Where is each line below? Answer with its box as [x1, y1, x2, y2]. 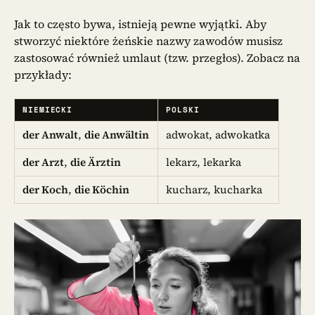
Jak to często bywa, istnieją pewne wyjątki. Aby [14, 15, 266, 32]
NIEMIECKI [22, 103, 73, 115]
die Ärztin [70, 154, 122, 169]
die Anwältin [84, 127, 150, 142]
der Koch [22, 181, 69, 197]
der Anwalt [22, 127, 79, 142]
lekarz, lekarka [166, 154, 242, 169]
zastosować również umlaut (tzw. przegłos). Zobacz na [14, 49, 300, 65]
